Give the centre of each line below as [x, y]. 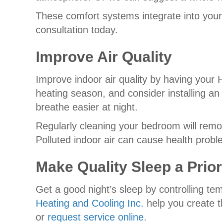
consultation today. [77, 29]
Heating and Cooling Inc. [90, 203]
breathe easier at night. [87, 107]
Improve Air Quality [104, 56]
